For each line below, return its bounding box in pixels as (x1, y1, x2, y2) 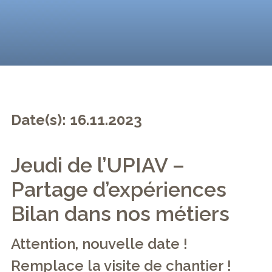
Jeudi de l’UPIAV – (11, 153, 185, 177)
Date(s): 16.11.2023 (11, 111, 142, 129)
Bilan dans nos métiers (11, 202, 229, 226)
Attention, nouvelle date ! (11, 235, 188, 253)
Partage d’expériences (11, 177, 226, 202)
